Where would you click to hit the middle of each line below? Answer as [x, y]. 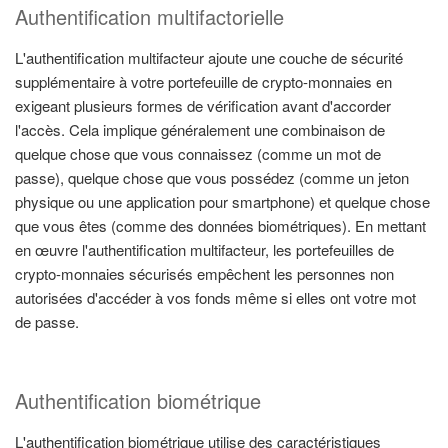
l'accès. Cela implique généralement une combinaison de [200, 130]
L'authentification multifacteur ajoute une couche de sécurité [209, 58]
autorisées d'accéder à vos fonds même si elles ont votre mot [215, 298]
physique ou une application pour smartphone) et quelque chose [222, 202]
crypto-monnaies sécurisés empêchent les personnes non [204, 274]
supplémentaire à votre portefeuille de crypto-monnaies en [203, 82]
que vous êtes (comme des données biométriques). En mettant [220, 226]
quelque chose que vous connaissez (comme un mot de [198, 154]
